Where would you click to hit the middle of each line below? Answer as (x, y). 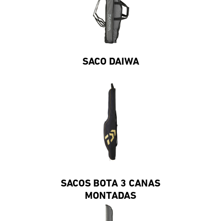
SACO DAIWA (110, 62)
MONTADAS (110, 196)
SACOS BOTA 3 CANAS (110, 184)
